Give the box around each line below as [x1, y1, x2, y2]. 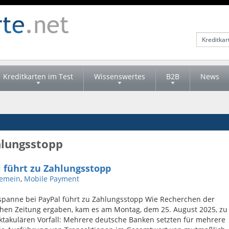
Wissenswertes [94, 72, 145, 81]
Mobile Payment [24, 174, 79, 184]
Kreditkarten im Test [3, 72, 73, 81]
